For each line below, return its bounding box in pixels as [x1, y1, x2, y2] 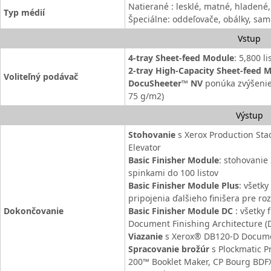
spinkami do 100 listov [128, 167, 218, 178]
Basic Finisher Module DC [128, 205, 233, 217]
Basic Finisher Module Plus [128, 180, 239, 191]
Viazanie [128, 230, 165, 242]
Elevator [128, 142, 161, 153]
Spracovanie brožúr [128, 243, 209, 255]
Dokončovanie [4, 205, 66, 217]
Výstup [235, 109, 263, 121]
